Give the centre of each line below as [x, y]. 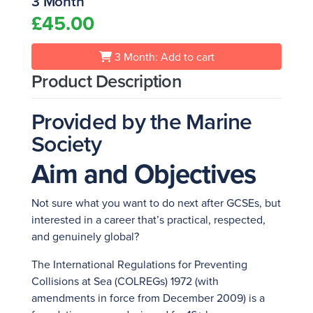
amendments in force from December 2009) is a [148, 298]
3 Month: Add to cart [164, 57]
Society [66, 143]
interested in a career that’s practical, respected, [148, 219]
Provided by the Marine [142, 121]
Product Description [107, 81]
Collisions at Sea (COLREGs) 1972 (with [125, 281]
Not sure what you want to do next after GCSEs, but [156, 203]
